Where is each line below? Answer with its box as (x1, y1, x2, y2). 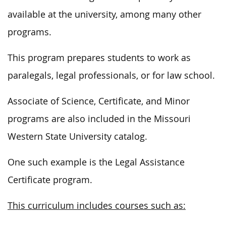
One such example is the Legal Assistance (8, 156, 185, 168)
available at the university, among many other (8, 8, 201, 20)
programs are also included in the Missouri (8, 112, 191, 125)
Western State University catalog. (8, 130, 147, 142)
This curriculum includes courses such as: (8, 199, 186, 211)
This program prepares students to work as (8, 51, 191, 64)
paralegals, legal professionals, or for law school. (8, 69, 215, 81)
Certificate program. (8, 174, 92, 186)
